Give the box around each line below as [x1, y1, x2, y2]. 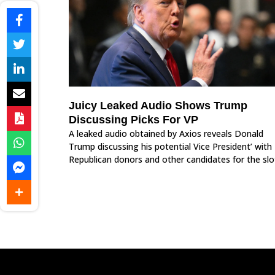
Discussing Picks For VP [69, 114, 198, 126]
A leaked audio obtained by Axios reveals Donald [69, 128, 263, 140]
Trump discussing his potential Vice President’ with [69, 141, 272, 153]
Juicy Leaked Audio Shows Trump [69, 99, 247, 112]
